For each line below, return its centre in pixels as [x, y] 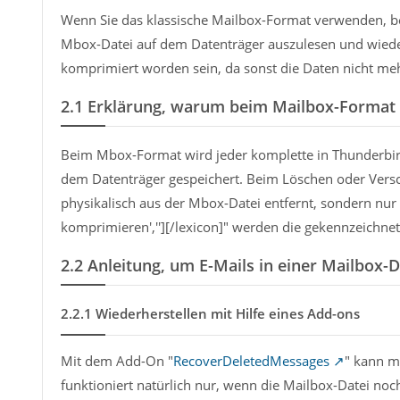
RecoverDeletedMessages [251, 361]
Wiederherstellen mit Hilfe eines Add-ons [227, 313]
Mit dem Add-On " [117, 361]
